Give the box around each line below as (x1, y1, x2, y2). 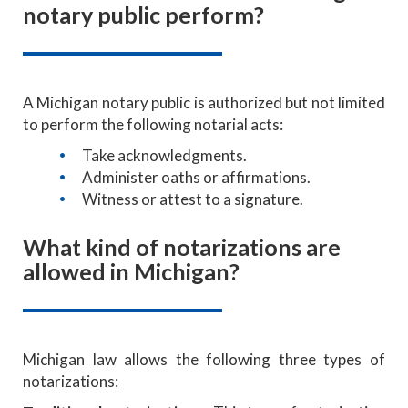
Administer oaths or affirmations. (82, 167, 311, 187)
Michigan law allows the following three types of (23, 349, 385, 369)
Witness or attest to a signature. (82, 189, 303, 209)
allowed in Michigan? (23, 257, 240, 285)
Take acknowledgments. (82, 145, 247, 165)
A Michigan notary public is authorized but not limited (23, 92, 385, 112)
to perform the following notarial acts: (23, 114, 283, 134)
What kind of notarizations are (23, 232, 341, 260)
